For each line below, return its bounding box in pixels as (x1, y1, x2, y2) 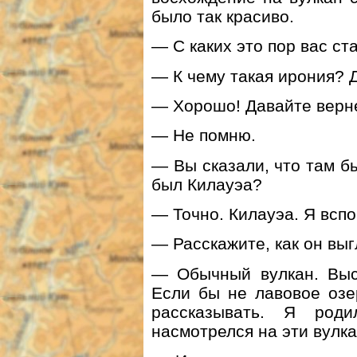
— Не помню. (151, 126, 256, 145)
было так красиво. (151, 6, 294, 25)
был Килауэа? (151, 175, 262, 194)
